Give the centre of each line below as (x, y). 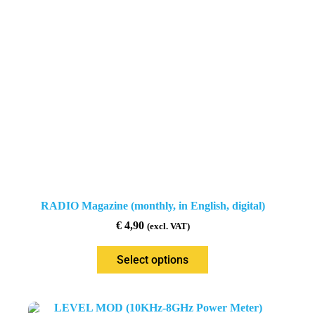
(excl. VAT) (168, 227)
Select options (153, 260)
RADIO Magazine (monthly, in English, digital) (153, 206)
